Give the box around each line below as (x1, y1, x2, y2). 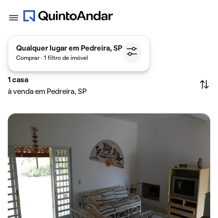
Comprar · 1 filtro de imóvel (16, 55, 88, 61)
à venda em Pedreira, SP (8, 89, 87, 95)
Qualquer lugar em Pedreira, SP (16, 45, 122, 52)
